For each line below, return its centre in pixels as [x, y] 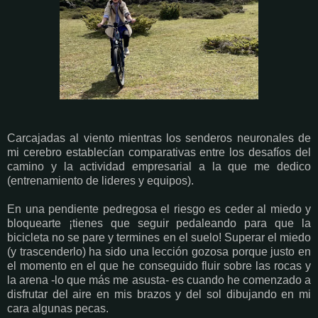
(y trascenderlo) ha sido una [80, 251]
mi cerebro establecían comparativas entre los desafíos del [159, 152]
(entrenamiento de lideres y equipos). [100, 180]
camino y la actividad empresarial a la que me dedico [159, 166]
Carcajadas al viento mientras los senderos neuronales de [159, 138]
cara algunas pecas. [59, 308]
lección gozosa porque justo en [232, 251]
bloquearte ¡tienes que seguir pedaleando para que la [159, 223]
